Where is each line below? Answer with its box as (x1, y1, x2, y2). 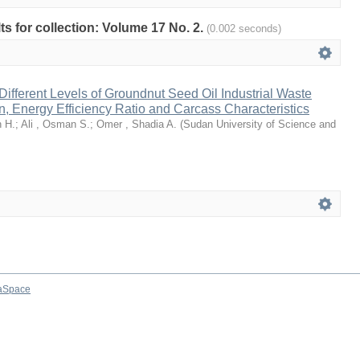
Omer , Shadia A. (96, 118, 177, 130)
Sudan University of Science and (183, 118, 336, 130)
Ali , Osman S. (21, 118, 90, 130)
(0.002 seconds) (207, 22, 281, 35)
